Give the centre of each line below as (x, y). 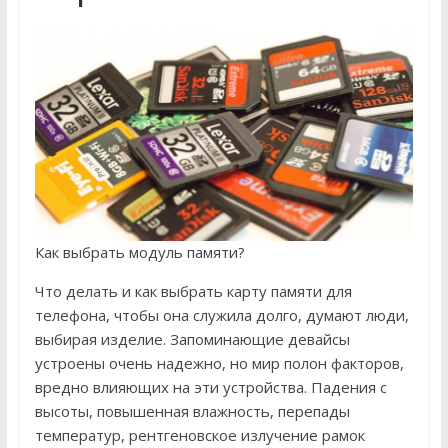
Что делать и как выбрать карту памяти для (193, 291)
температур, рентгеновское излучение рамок (199, 435)
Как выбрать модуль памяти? (139, 252)
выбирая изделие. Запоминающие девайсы (192, 339)
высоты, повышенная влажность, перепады (192, 411)
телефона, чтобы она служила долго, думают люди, (221, 315)
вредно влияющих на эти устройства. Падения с (210, 387)
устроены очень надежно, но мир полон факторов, (219, 363)
